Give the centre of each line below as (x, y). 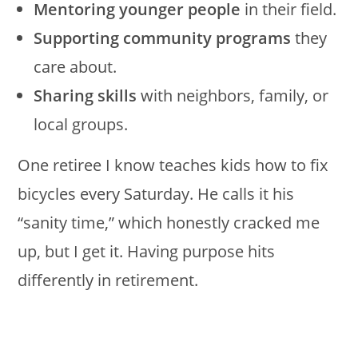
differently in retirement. (108, 280)
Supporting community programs (163, 38)
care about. (76, 66)
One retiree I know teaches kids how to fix (173, 165)
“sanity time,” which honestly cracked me (169, 222)
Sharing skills (86, 95)
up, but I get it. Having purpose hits (147, 251)
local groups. (81, 124)
